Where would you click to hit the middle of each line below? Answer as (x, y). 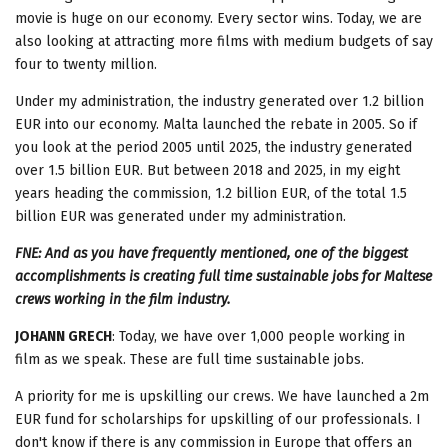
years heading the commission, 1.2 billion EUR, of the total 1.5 (211, 193)
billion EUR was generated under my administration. (180, 216)
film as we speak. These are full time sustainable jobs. (189, 359)
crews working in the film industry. (122, 299)
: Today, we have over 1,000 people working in (258, 336)
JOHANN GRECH (63, 336)
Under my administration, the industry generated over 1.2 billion (219, 101)
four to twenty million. (90, 64)
